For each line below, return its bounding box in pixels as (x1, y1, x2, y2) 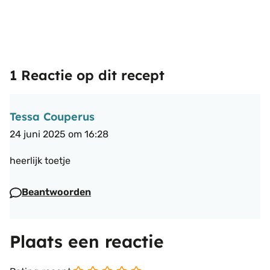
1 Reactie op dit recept (10, 66, 165, 84)
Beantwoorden (22, 186, 91, 198)
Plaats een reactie (10, 230, 164, 252)
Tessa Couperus (10, 109, 95, 124)
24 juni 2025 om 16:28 (10, 128, 108, 140)
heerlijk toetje (10, 154, 71, 166)
